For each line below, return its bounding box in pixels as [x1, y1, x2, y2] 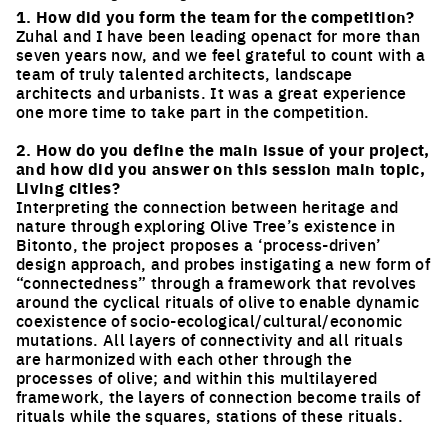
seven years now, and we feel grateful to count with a [16, 42, 426, 65]
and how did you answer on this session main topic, [16, 156, 425, 180]
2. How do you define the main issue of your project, [16, 137, 430, 161]
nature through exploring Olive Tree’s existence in [16, 213, 395, 236]
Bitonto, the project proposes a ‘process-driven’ [16, 232, 382, 255]
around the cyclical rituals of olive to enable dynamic [16, 289, 420, 312]
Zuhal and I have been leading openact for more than [16, 23, 421, 46]
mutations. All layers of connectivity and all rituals [16, 327, 404, 350]
